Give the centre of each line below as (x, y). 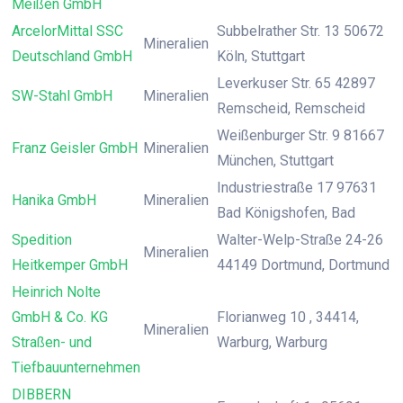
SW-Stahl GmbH (62, 96)
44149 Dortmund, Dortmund (303, 265)
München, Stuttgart (275, 161)
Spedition (42, 240)
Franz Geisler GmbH (75, 148)
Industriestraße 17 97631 (297, 188)
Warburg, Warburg (272, 342)
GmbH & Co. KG (60, 317)
